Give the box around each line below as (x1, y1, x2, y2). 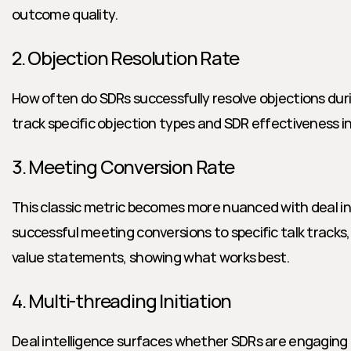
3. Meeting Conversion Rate (12, 154, 234, 179)
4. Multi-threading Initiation (12, 288, 232, 313)
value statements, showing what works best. (12, 248, 290, 266)
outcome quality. (12, 5, 118, 24)
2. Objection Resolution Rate (12, 45, 239, 71)
